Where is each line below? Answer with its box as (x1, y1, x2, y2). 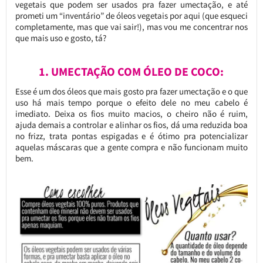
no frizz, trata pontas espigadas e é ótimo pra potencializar (15, 130, 248, 141)
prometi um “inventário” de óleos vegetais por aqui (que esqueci (15, 9, 248, 21)
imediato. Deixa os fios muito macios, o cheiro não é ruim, (15, 107, 248, 119)
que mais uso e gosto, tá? (15, 32, 106, 43)
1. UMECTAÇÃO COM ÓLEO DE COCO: (39, 64, 224, 79)
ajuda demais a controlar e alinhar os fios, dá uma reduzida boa (15, 119, 248, 130)
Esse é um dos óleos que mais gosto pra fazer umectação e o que (15, 85, 248, 97)
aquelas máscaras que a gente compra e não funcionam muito (15, 141, 248, 153)
